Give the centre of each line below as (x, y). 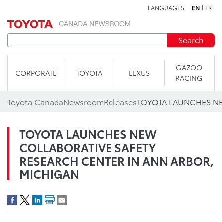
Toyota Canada (35, 101)
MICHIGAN (49, 174)
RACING (189, 78)
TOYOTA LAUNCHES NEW (88, 134)
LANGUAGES (166, 8)
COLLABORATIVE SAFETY (87, 147)
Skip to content (111, 12)
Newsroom (83, 101)
